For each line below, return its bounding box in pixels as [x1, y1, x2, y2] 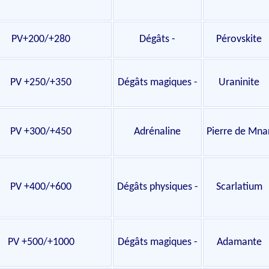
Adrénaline [134, 126, 181, 138]
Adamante [216, 237, 262, 248]
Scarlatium [216, 181, 262, 193]
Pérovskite [216, 34, 262, 45]
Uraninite [219, 77, 259, 88]
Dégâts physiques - [116, 181, 198, 193]
